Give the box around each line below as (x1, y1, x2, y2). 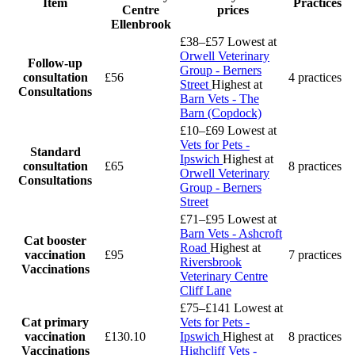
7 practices (288, 247, 342, 261)
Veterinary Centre (180, 269, 268, 283)
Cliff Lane (180, 283, 231, 297)
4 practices (288, 70, 342, 84)
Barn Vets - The (180, 91, 259, 105)
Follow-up (28, 55, 82, 70)
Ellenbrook (110, 17, 171, 31)
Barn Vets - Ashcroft (180, 226, 282, 240)
